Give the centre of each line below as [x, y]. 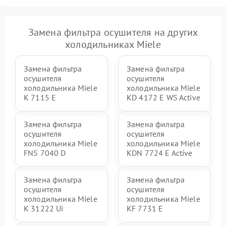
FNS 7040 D [45, 153]
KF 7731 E [145, 208]
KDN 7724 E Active [160, 153]
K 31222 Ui [44, 208]
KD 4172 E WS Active [163, 97]
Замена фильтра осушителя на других [113, 32]
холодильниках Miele [113, 44]
